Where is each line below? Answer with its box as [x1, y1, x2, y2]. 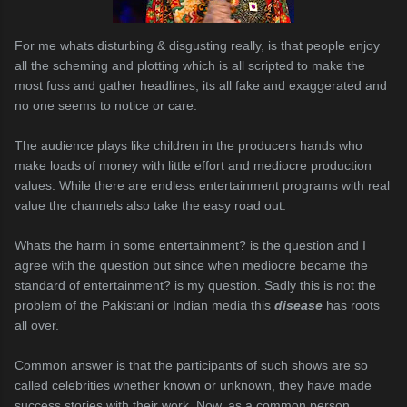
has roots [323, 298, 380, 313]
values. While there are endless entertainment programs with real [15, 178, 390, 193]
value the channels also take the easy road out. [15, 198, 286, 213]
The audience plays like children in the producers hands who [15, 138, 362, 153]
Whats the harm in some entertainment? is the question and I [15, 238, 366, 253]
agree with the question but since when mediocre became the [15, 258, 368, 273]
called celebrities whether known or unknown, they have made [15, 378, 372, 392]
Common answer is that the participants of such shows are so [15, 358, 368, 372]
